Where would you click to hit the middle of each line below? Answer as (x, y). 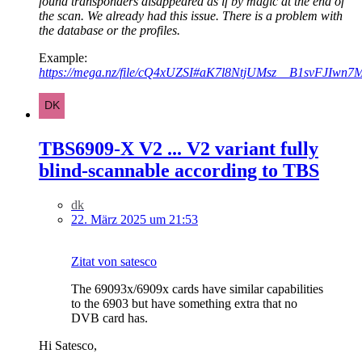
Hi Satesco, (68, 346)
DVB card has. (109, 318)
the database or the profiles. (109, 31)
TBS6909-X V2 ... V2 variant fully (179, 149)
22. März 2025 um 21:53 (135, 220)
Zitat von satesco (114, 262)
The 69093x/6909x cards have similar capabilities (197, 289)
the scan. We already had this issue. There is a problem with (191, 16)
